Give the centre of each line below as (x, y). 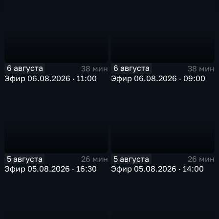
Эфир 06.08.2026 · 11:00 (51, 78)
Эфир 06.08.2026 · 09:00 (158, 78)
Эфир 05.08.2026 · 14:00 (158, 169)
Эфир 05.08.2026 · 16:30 (51, 169)
